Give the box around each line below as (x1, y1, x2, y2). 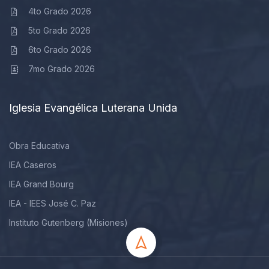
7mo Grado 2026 (28, 64, 95, 74)
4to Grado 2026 (28, 6, 91, 16)
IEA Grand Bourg (9, 179, 74, 189)
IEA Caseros (9, 160, 56, 170)
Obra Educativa (9, 141, 70, 151)
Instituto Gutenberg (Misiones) (9, 217, 128, 228)
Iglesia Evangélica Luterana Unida (9, 101, 177, 114)
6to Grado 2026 (28, 44, 91, 55)
